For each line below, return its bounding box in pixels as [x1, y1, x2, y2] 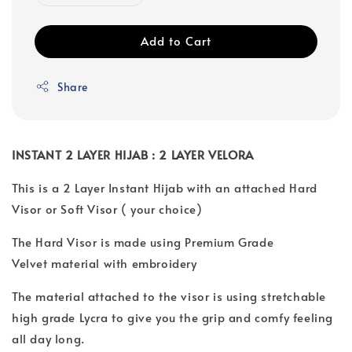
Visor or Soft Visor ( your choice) [12, 200, 203, 217]
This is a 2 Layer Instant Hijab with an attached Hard [12, 178, 317, 196]
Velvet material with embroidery [12, 254, 197, 271]
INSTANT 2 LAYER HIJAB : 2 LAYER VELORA [12, 145, 254, 163]
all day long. [12, 329, 85, 346]
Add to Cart [141, 31, 211, 49]
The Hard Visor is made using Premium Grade [12, 233, 274, 250]
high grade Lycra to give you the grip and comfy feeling [12, 308, 334, 325]
